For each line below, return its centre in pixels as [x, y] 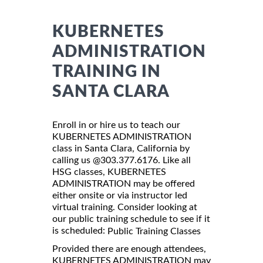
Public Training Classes [154, 231]
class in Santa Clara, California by [121, 148]
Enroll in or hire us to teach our [116, 125]
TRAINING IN [107, 71]
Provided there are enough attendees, [129, 249]
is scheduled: [80, 230]
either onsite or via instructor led [120, 195]
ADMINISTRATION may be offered [124, 183]
